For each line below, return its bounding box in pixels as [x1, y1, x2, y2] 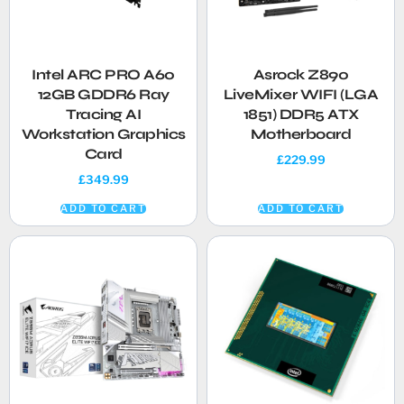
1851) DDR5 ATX [243, 105, 359, 123]
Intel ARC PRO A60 [32, 65, 175, 83]
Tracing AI [66, 105, 141, 123]
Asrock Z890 [252, 65, 349, 83]
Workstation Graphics [21, 124, 186, 142]
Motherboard [250, 124, 352, 142]
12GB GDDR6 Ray [37, 85, 170, 103]
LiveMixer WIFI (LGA [223, 85, 379, 103]
